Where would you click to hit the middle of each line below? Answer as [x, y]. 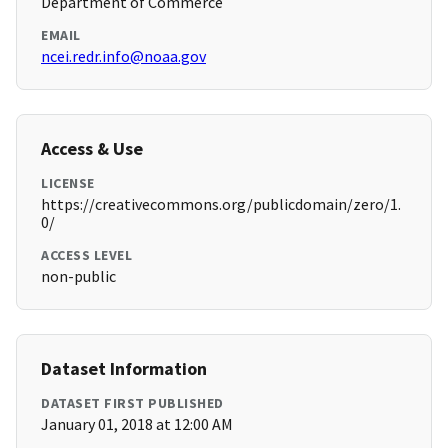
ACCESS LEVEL [86, 255]
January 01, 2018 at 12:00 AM [137, 424]
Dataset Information [124, 369]
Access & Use [92, 149]
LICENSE [68, 183]
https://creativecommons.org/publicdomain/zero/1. [221, 204]
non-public [78, 276]
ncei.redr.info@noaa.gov [123, 56]
